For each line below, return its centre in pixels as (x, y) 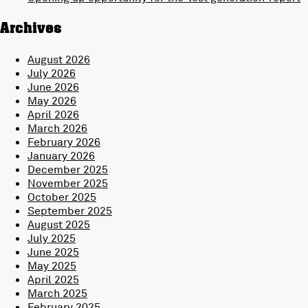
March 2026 (57, 128)
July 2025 (52, 238)
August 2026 (59, 59)
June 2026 (53, 87)
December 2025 (68, 169)
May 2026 (52, 101)
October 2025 (62, 197)
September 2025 (70, 211)
